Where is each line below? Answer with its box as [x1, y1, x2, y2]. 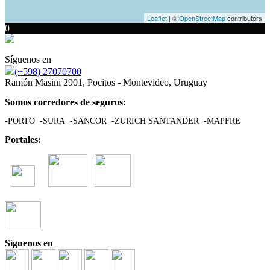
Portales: [5, 134, 41, 145]
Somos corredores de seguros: [5, 97, 126, 107]
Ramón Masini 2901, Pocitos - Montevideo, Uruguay [5, 77, 207, 87]
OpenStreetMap [179, 13, 225, 23]
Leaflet [147, 13, 167, 23]
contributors [225, 13, 262, 23]
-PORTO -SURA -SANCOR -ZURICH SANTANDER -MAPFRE [5, 116, 240, 125]
